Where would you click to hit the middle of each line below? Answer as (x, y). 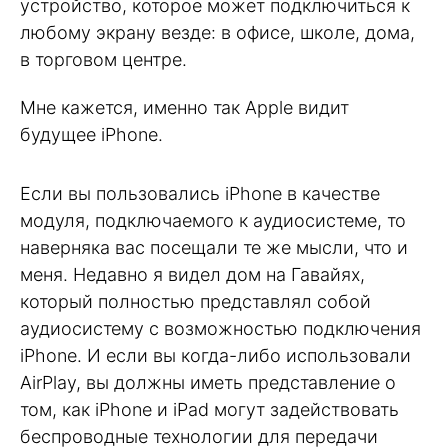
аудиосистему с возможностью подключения (220, 328)
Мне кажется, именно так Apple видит (184, 108)
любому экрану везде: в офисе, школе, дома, (217, 32)
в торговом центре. (103, 59)
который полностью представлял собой (195, 301)
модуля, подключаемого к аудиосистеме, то (213, 220)
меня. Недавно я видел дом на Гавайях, (192, 274)
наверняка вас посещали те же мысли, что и (214, 247)
